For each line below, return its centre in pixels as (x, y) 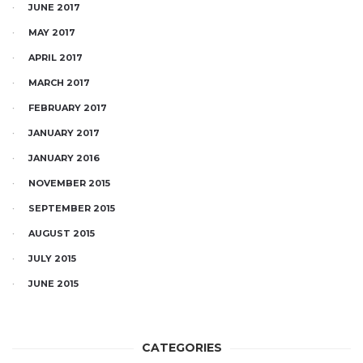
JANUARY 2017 (64, 133)
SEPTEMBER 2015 (72, 209)
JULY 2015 (52, 259)
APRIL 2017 (56, 58)
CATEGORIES (181, 348)
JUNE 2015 (53, 284)
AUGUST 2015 (62, 234)
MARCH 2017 (59, 83)
